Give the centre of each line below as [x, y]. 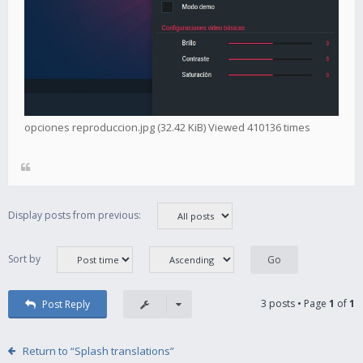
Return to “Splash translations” [98, 350]
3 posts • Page [295, 303]
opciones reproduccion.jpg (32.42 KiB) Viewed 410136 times [167, 127]
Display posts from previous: [75, 215]
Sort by [24, 258]
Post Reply [66, 304]
